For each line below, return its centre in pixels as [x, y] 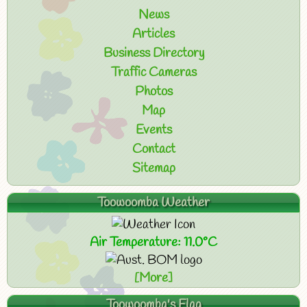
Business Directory [153, 53]
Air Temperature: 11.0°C [153, 243]
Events [153, 130]
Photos [153, 92]
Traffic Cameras [153, 73]
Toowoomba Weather [153, 203]
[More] [153, 278]
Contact [153, 149]
